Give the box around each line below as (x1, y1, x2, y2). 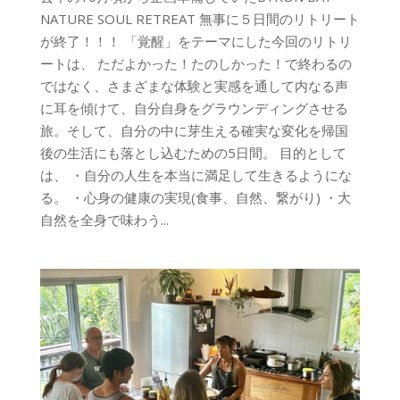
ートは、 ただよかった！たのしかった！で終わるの (39, 54, 352, 72)
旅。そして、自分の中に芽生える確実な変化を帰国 (39, 121, 348, 139)
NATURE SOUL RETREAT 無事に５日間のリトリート (39, 9, 360, 28)
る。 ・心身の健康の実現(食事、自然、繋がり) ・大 (39, 187, 351, 206)
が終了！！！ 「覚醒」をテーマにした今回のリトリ (39, 31, 352, 50)
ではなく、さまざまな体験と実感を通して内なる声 (39, 76, 348, 95)
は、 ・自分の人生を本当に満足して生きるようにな (39, 165, 352, 184)
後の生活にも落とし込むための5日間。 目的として (39, 143, 346, 162)
